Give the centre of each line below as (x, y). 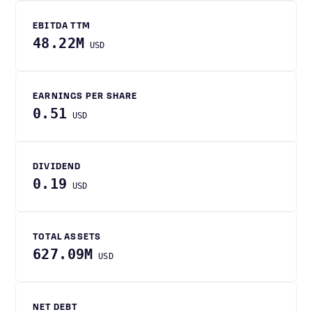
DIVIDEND (57, 167)
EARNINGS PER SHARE (85, 97)
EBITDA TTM (62, 26)
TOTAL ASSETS (67, 237)
